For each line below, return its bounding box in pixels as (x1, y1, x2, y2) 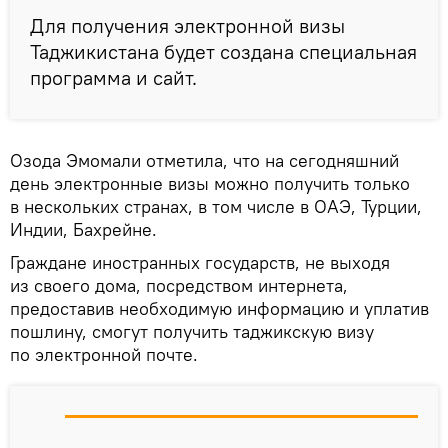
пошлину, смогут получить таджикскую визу (10, 320, 374, 344)
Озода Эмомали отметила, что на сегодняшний (10, 149, 399, 173)
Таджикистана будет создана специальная (30, 39, 417, 65)
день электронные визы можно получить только (10, 172, 410, 196)
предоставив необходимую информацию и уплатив (10, 297, 429, 321)
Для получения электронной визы (30, 13, 345, 39)
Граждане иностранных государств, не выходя (10, 251, 390, 275)
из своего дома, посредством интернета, (10, 274, 348, 298)
